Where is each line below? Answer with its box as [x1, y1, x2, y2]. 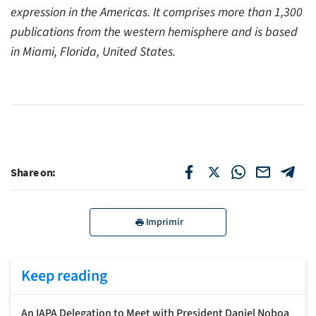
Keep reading [21, 264, 107, 287]
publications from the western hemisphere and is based [11, 23, 298, 41]
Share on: [11, 164, 56, 179]
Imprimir [145, 214, 183, 229]
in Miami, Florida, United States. [11, 42, 176, 61]
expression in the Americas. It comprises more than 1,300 [11, 3, 303, 21]
